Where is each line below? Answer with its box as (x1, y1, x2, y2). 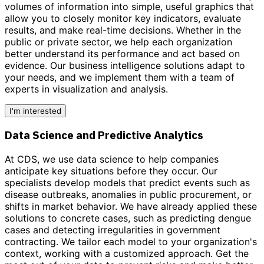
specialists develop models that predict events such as (5, 177, 250, 189)
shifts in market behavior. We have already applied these (5, 200, 257, 213)
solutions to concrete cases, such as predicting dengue (5, 212, 251, 225)
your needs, (5, 71, 57, 83)
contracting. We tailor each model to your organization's (5, 236, 257, 248)
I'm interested (9, 105, 61, 115)
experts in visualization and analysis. (5, 82, 168, 95)
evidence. (5, 59, 47, 71)
